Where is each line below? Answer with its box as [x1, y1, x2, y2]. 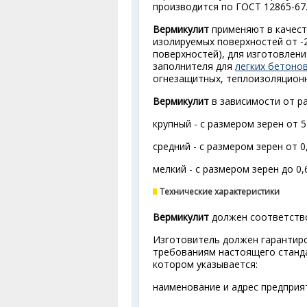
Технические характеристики [160, 186, 280, 197]
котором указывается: [153, 258, 258, 271]
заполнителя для [153, 60, 235, 73]
